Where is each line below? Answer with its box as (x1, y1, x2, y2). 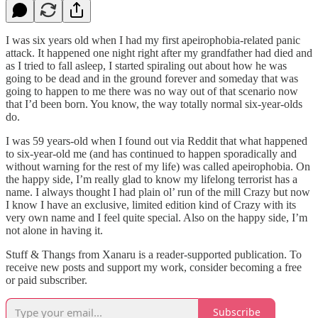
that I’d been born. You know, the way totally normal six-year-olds (6, 97, 302, 110)
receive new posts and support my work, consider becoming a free (6, 261, 302, 273)
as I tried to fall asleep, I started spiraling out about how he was (6, 59, 287, 72)
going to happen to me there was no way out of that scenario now (6, 84, 298, 97)
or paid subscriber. (6, 273, 87, 286)
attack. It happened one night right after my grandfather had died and (6, 46, 312, 59)
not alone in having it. (6, 224, 103, 236)
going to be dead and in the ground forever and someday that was (6, 72, 298, 84)
